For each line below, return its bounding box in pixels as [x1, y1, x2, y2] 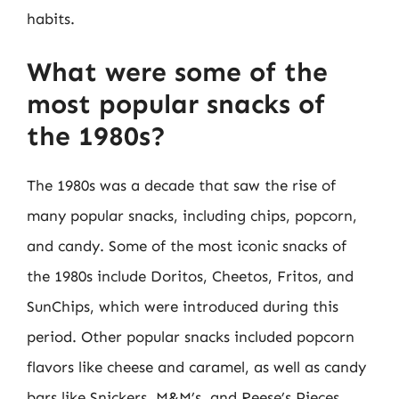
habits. [27, 9, 75, 28]
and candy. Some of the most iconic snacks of [27, 237, 346, 255]
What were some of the [27, 56, 328, 88]
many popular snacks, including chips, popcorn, [27, 207, 357, 224]
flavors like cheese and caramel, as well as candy [27, 358, 366, 376]
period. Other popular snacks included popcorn [27, 328, 354, 346]
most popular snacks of [27, 88, 325, 120]
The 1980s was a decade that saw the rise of [27, 176, 336, 194]
